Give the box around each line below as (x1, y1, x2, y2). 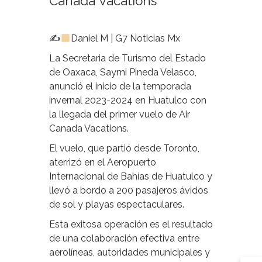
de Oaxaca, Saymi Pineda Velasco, (49, 67, 196, 78)
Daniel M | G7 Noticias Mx (71, 33, 181, 44)
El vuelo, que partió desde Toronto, (49, 143, 199, 154)
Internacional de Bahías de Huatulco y (49, 171, 212, 182)
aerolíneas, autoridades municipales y (49, 247, 210, 258)
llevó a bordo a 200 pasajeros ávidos (49, 185, 208, 196)
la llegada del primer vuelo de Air (49, 109, 190, 120)
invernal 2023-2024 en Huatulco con (49, 95, 206, 106)
